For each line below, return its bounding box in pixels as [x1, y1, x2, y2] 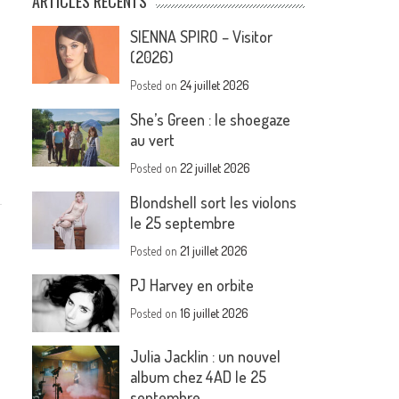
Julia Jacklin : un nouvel [130, 346, 281, 367]
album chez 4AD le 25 [130, 367, 267, 387]
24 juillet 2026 [180, 77, 250, 93]
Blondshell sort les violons [130, 192, 297, 212]
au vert [130, 130, 175, 150]
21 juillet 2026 [180, 243, 248, 258]
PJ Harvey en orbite [130, 275, 255, 295]
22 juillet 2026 [180, 160, 251, 175]
